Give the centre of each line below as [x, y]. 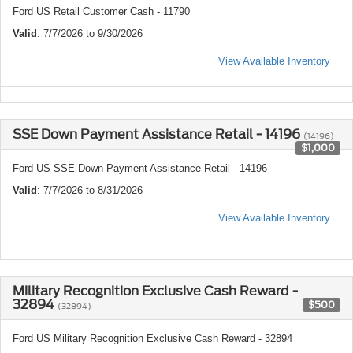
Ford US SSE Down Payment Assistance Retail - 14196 [140, 169]
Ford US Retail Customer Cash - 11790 [101, 12]
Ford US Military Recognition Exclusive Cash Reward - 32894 [152, 339]
